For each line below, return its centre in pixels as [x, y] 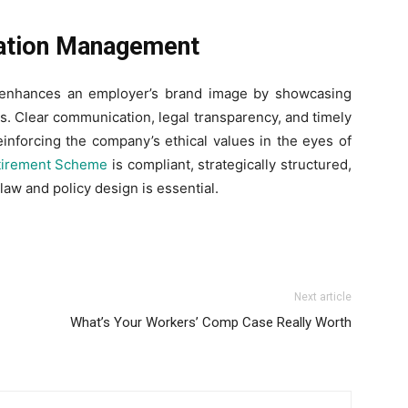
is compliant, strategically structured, [230, 165]
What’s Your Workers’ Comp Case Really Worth [211, 323]
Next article [323, 297]
